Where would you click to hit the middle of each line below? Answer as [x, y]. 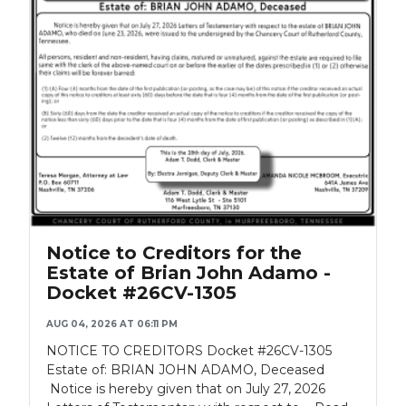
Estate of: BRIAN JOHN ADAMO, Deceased [189, 369]
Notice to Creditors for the [174, 252]
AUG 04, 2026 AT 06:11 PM [112, 324]
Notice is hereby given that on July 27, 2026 [186, 388]
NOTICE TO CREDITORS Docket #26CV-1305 [189, 350]
